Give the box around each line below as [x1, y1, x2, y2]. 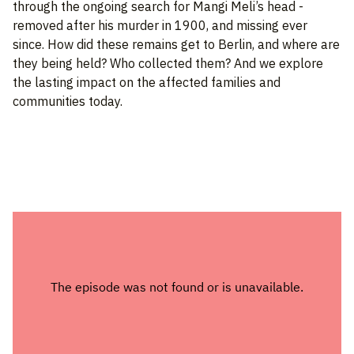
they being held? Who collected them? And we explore [13, 55, 323, 71]
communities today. [13, 92, 122, 109]
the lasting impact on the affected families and [13, 73, 281, 90]
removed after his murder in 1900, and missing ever [13, 17, 307, 33]
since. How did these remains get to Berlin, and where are [13, 36, 340, 52]
